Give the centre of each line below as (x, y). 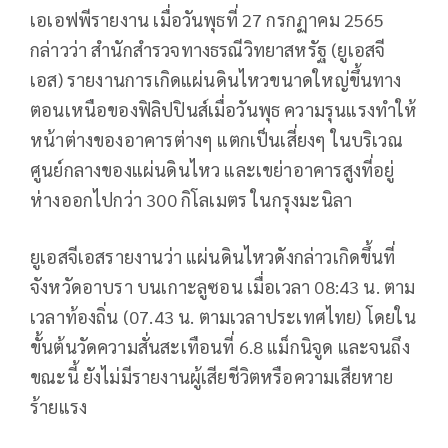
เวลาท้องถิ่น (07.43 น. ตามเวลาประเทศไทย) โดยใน (223, 317)
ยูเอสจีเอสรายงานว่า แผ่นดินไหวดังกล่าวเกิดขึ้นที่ (213, 257)
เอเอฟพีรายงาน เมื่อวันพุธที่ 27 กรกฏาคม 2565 (207, 20)
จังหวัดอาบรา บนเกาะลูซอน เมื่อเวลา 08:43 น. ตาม (223, 287)
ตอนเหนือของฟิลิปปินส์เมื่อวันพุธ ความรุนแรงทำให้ (224, 110)
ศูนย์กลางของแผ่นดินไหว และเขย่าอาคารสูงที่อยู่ (212, 170)
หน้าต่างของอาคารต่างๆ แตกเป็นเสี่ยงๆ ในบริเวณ (216, 140)
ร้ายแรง (59, 407)
